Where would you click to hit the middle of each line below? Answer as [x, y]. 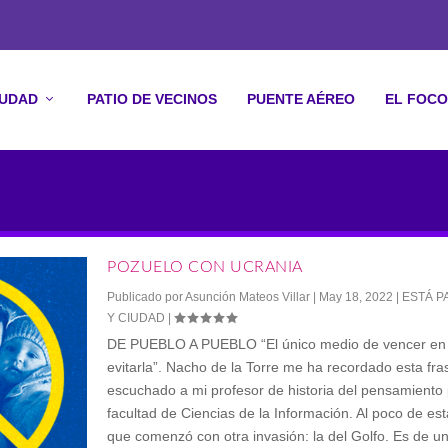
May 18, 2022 [356, 297]
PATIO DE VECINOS [152, 99]
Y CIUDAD [136, 318]
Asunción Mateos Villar [248, 297]
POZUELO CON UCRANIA [205, 267]
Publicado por [146, 297]
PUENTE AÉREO [301, 99]
